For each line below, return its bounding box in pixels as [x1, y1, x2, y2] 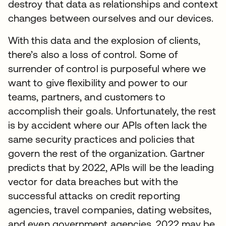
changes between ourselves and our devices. [8, 12, 214, 24]
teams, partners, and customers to [8, 91, 165, 102]
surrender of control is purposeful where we [8, 63, 206, 74]
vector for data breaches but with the [8, 176, 178, 187]
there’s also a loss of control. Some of [8, 48, 178, 60]
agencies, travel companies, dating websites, [8, 204, 212, 215]
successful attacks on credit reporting [8, 190, 181, 201]
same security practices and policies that [8, 133, 195, 145]
